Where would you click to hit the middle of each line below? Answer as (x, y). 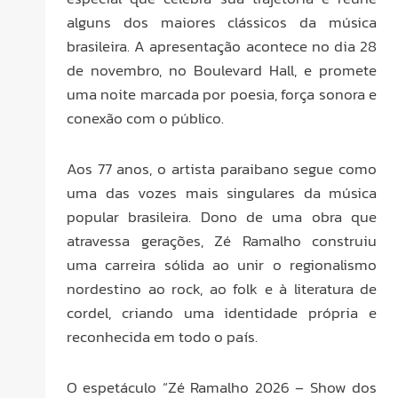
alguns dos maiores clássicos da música (222, 23)
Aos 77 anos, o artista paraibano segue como (222, 168)
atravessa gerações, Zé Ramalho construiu (222, 240)
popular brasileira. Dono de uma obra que (222, 216)
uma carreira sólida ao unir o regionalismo (222, 264)
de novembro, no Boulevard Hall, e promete (222, 71)
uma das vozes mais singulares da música (222, 192)
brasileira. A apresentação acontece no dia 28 (222, 47)
